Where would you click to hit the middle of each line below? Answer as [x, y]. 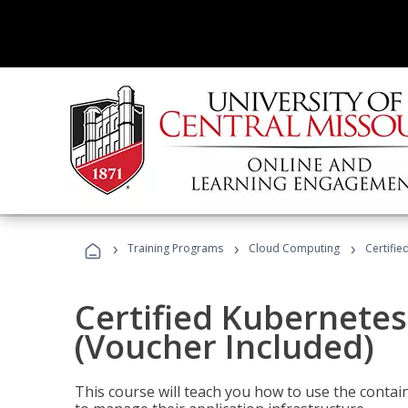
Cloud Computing [294, 248]
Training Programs [175, 248]
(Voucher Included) [224, 347]
